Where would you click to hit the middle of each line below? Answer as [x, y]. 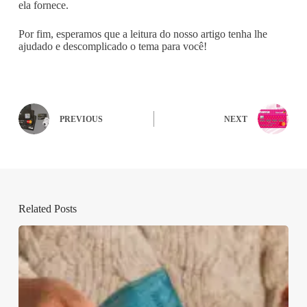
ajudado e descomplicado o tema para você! [112, 46]
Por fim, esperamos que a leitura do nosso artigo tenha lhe [143, 34]
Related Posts [47, 208]
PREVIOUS [81, 120]
